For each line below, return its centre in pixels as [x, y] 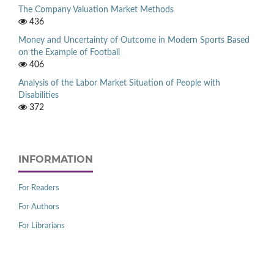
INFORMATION [56, 159]
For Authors [39, 207]
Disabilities [39, 95]
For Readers [39, 188]
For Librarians [42, 226]
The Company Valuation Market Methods [96, 9]
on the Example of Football [69, 52]
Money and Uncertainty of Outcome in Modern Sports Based [134, 40]
